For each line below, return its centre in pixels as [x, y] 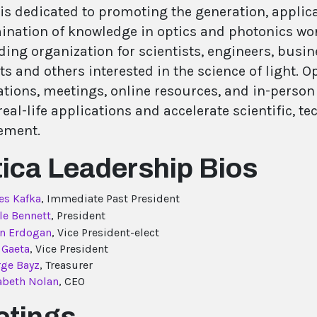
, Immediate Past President [110, 199]
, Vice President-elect [105, 233]
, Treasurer [66, 265]
